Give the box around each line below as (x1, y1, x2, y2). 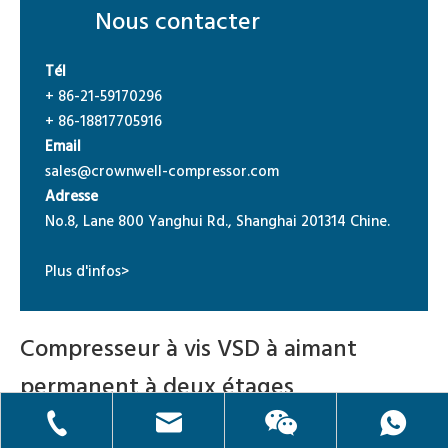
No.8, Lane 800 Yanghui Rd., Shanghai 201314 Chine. (45, 210, 390, 234)
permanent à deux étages (20, 369, 294, 407)
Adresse (45, 185, 98, 209)
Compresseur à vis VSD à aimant (20, 331, 357, 369)
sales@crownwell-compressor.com (45, 160, 279, 184)
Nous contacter (95, 4, 260, 42)
